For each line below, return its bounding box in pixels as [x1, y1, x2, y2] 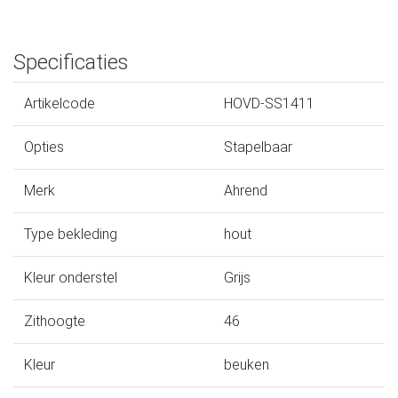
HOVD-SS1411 [224, 94, 314, 112]
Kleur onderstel [24, 268, 117, 286]
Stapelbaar [224, 138, 292, 155]
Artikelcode [24, 94, 95, 112]
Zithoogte [24, 312, 85, 330]
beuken [224, 355, 269, 373]
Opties [24, 138, 64, 155]
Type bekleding [24, 225, 117, 243]
